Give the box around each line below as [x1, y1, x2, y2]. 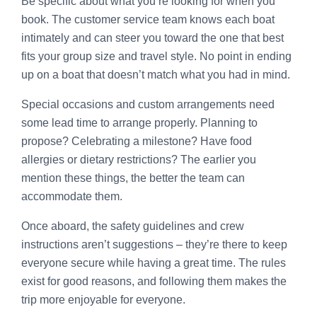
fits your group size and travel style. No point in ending [21, 50, 292, 62]
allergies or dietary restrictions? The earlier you [21, 153, 256, 166]
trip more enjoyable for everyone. [21, 293, 185, 306]
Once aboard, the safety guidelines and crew [21, 219, 244, 232]
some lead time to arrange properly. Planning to [21, 116, 258, 129]
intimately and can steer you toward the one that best [21, 31, 284, 44]
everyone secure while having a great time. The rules [21, 256, 286, 269]
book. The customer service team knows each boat [21, 13, 275, 25]
